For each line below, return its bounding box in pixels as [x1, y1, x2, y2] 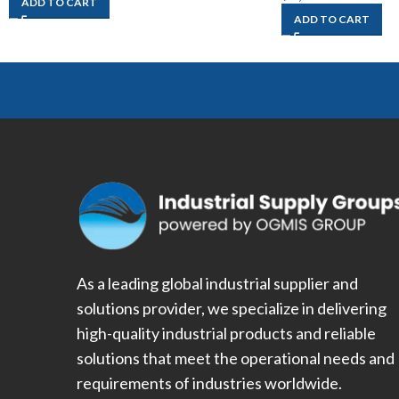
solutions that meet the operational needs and [76, 348, 395, 369]
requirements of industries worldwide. [76, 373, 342, 394]
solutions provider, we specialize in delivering [76, 298, 387, 319]
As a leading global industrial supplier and [76, 273, 358, 294]
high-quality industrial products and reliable [76, 323, 376, 344]
